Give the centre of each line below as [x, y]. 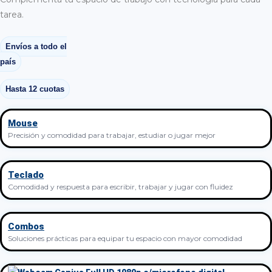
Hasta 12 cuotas [35, 89]
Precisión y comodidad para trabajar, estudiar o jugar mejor [112, 135]
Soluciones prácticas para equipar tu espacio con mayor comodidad [125, 238]
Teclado [26, 175]
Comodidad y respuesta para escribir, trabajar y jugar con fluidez [121, 186]
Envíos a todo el [36, 46]
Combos [26, 226]
